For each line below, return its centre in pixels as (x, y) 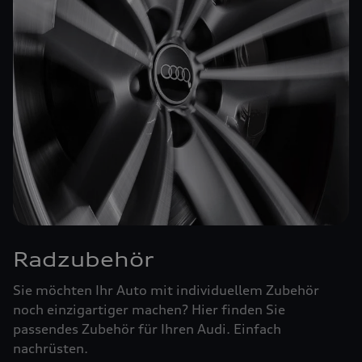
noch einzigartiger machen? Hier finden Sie (149, 309)
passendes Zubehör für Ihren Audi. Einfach (147, 328)
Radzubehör (84, 259)
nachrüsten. (51, 348)
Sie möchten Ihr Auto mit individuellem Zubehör (166, 290)
